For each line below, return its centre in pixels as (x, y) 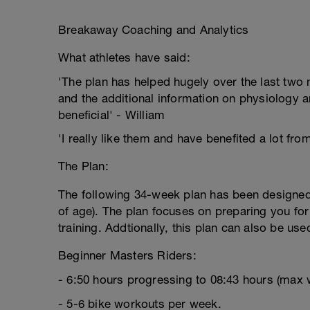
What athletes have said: (124, 57)
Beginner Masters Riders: (127, 255)
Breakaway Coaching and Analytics (154, 30)
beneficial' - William (112, 115)
